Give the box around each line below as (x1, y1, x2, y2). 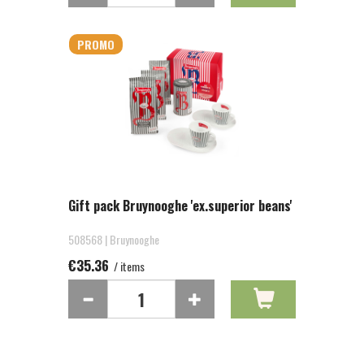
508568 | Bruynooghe (68, 231, 159, 248)
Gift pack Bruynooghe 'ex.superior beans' (68, 196, 292, 215)
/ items (111, 258, 145, 275)
